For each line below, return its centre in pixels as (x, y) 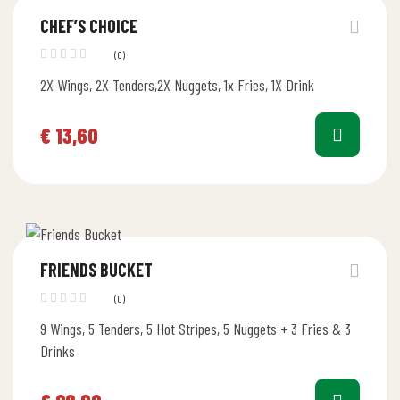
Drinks (58, 351)
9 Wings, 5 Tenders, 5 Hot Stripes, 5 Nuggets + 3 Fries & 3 (196, 329)
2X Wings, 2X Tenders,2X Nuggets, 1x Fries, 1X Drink (177, 85)
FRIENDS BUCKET (96, 270)
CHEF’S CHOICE (89, 26)
